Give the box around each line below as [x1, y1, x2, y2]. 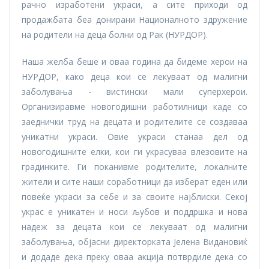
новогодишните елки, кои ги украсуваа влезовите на [22, 145, 247, 157]
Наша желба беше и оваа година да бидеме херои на [22, 55, 247, 67]
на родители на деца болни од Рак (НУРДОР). [22, 28, 208, 40]
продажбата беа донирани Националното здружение [22, 13, 247, 25]
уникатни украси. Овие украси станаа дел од [22, 130, 247, 142]
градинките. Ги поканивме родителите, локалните [22, 160, 247, 172]
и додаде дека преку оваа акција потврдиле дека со [22, 250, 247, 262]
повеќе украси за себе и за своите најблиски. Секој [22, 190, 247, 202]
